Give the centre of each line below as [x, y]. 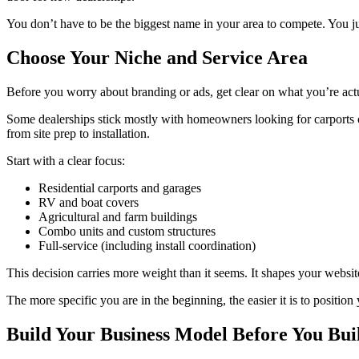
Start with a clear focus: [66, 161]
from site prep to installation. [78, 134]
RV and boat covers [89, 203]
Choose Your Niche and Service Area [157, 58]
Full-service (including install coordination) [147, 246]
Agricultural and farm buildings [118, 217]
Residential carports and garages [120, 188]
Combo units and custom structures [127, 232]
